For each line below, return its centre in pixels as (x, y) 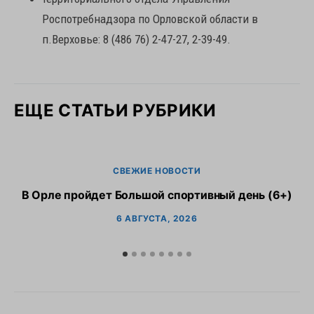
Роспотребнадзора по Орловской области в (150, 19)
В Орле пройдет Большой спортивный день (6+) (157, 195)
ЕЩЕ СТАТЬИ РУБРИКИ (115, 110)
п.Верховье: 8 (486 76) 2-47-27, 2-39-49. (136, 39)
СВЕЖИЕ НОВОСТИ (157, 171)
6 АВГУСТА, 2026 (157, 218)
